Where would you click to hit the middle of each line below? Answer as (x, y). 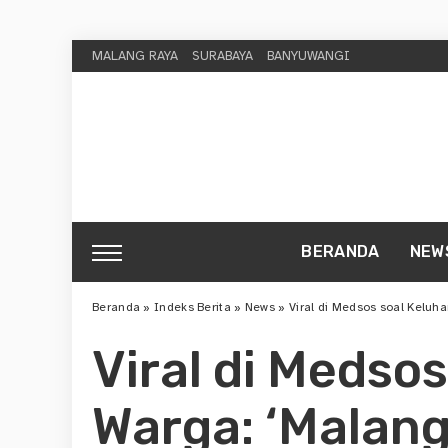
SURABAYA (222, 56)
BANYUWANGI (308, 56)
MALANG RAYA (135, 56)
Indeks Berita (192, 306)
